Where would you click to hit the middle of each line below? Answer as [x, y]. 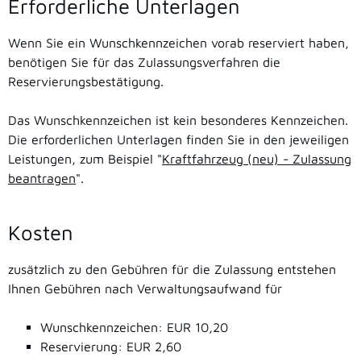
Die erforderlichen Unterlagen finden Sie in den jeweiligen [178, 139]
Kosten [41, 232]
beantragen [42, 178]
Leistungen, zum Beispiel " [85, 158]
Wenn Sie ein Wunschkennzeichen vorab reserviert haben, [178, 42]
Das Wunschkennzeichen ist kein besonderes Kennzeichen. [178, 120]
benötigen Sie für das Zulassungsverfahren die [144, 62]
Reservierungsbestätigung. [86, 81]
